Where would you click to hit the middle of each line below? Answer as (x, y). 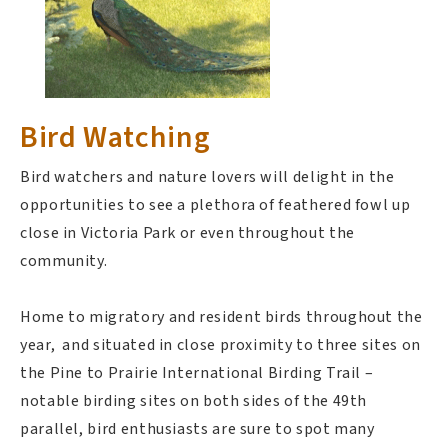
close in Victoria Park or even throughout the (187, 232)
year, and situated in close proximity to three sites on (220, 344)
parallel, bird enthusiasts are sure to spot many (197, 428)
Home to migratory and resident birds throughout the (221, 316)
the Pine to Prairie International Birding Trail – (197, 372)
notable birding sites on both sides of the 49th (194, 400)
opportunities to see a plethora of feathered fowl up (215, 204)
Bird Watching (115, 137)
